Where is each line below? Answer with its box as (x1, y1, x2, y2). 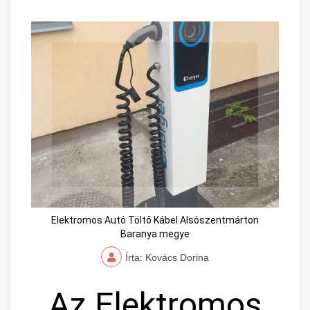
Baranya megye (120, 228, 190, 239)
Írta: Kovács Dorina (125, 251, 209, 263)
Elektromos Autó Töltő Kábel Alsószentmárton (51, 214, 259, 226)
